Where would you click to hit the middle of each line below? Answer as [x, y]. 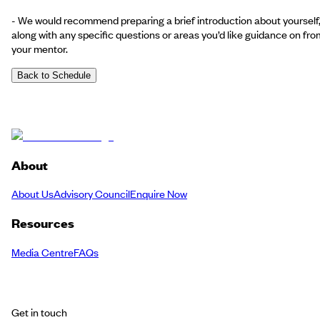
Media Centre [42, 252]
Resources [43, 223]
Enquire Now [159, 194]
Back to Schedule [54, 75]
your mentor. [40, 48]
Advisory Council [92, 194]
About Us [32, 194]
